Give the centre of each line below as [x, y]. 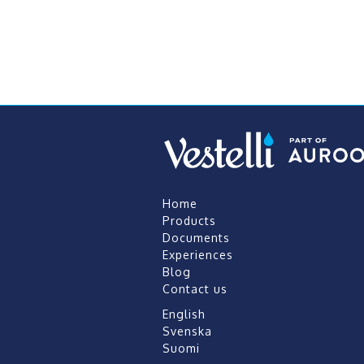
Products [189, 221]
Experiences [197, 255]
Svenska [187, 331]
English [184, 314]
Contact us [195, 289]
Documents [196, 238]
